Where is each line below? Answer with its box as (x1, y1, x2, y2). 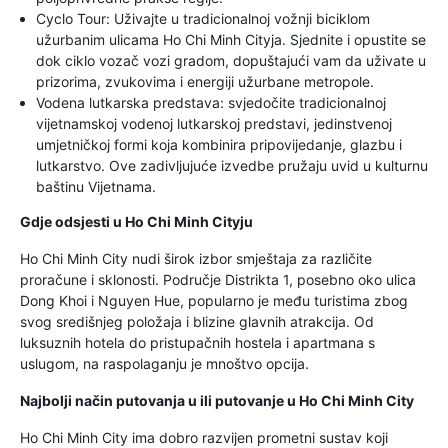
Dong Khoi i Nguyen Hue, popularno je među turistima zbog (20, 292, 408, 309)
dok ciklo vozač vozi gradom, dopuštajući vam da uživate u (36, 52, 426, 69)
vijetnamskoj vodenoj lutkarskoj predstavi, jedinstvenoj (36, 115, 392, 132)
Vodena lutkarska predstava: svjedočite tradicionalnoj (36, 94, 386, 111)
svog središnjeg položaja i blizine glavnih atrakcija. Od (20, 313, 374, 330)
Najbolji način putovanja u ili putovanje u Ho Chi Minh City (20, 392, 414, 409)
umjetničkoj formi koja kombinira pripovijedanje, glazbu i (36, 136, 402, 153)
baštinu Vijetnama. (36, 178, 156, 195)
